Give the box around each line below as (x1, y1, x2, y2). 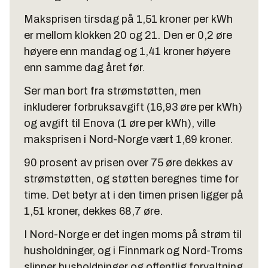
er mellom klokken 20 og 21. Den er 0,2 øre (24, 29, 232, 41)
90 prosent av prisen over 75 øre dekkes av (24, 157, 233, 169)
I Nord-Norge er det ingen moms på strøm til (24, 229, 242, 240)
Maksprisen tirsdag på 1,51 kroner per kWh (24, 13, 233, 25)
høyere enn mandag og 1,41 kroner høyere (24, 45, 230, 57)
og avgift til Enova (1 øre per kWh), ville (24, 117, 215, 129)
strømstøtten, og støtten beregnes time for (24, 173, 239, 185)
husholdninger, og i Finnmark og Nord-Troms (24, 245, 243, 257)
